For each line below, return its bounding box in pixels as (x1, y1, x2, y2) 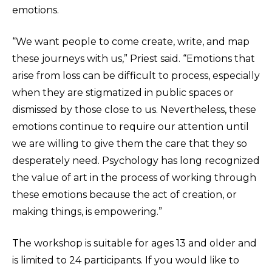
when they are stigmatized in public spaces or (12, 87, 234, 99)
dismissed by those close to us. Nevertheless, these (12, 104, 256, 116)
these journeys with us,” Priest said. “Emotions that (12, 53, 255, 65)
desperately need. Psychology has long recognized (12, 155, 260, 167)
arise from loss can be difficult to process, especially (12, 70, 260, 82)
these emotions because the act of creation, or (12, 189, 237, 201)
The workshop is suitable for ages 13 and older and (12, 237, 257, 250)
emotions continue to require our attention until (12, 121, 249, 133)
